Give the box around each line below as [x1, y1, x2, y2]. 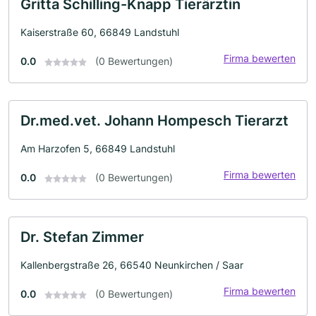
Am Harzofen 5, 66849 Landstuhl [20, 142, 175, 154]
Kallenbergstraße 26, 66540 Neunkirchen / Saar [20, 259, 243, 271]
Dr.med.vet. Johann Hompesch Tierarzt [20, 112, 288, 129]
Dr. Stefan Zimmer [20, 229, 144, 245]
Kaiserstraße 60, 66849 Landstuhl [20, 26, 179, 38]
